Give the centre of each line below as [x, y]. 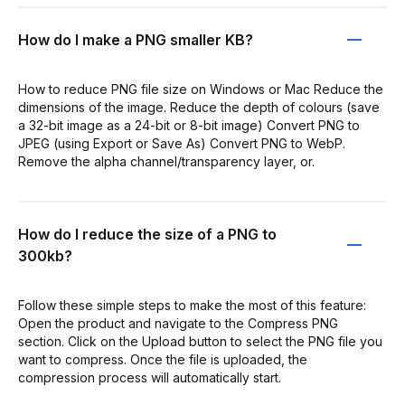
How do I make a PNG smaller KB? [136, 40]
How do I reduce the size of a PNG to [147, 234]
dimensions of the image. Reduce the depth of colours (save [199, 107]
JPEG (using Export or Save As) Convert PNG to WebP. [182, 143]
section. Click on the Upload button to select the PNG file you [200, 341]
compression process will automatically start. [150, 377]
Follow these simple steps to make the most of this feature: [192, 305]
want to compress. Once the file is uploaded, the [163, 359]
